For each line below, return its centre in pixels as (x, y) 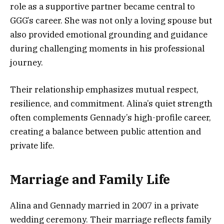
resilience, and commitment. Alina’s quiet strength (111, 104)
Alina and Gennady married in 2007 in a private (104, 205)
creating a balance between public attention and (105, 132)
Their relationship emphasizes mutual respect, (104, 90)
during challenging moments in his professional (107, 49)
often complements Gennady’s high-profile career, (110, 118)
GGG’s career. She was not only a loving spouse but (111, 21)
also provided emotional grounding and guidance (109, 35)
